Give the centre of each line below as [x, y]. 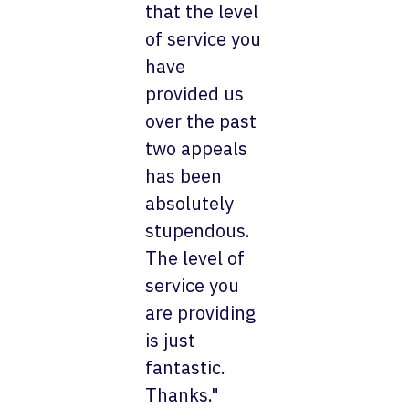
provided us [195, 93]
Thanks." [183, 394]
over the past [201, 121]
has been [184, 175]
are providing [201, 312]
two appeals [197, 148]
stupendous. [198, 230]
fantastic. [186, 367]
